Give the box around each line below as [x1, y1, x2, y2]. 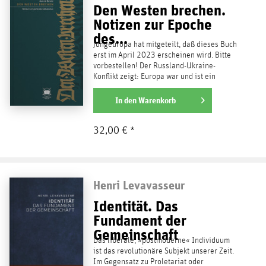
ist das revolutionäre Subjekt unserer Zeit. [93, 247, 234, 256]
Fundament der [93, 211, 186, 230]
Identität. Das [93, 197, 178, 216]
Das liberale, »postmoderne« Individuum [93, 236, 230, 245]
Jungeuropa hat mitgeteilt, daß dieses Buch [93, 40, 237, 49]
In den [115, 96, 137, 106]
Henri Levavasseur [93, 178, 185, 192]
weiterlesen [93, 95, 138, 105]
